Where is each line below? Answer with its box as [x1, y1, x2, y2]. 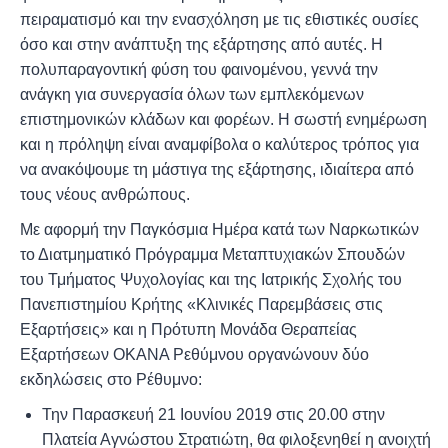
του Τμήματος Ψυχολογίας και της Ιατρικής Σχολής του [19, 270, 402, 288]
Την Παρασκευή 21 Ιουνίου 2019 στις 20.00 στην [42, 405, 385, 423]
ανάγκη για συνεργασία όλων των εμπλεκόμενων [19, 86, 364, 104]
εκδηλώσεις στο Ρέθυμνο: [19, 370, 202, 388]
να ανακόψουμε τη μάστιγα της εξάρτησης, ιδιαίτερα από [19, 161, 414, 179]
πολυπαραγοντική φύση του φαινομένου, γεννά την [19, 61, 378, 79]
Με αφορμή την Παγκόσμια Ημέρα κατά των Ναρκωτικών [19, 220, 419, 238]
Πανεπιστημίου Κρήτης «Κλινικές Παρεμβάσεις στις [19, 295, 383, 313]
